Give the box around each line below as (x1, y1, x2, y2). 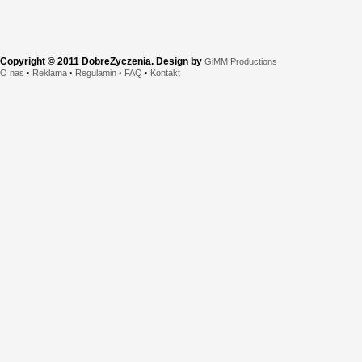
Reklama (32, 68, 67, 78)
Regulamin (75, 68, 116, 78)
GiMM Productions (204, 57, 277, 66)
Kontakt (150, 68, 180, 78)
